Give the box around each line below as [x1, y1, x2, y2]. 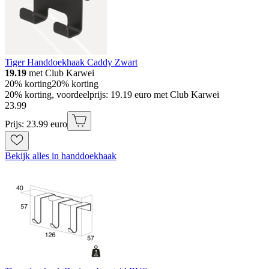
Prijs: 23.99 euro [5, 119, 67, 130]
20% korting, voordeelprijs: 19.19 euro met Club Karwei [5, 89, 219, 100]
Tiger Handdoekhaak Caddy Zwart [5, 57, 138, 68]
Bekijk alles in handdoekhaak [5, 151, 116, 162]
